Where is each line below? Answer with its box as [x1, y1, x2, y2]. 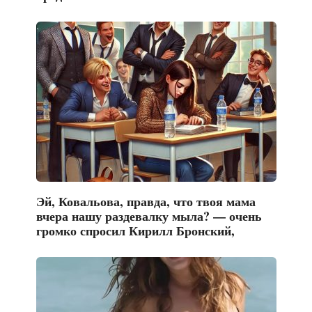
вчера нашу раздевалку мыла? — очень [36, 207, 262, 226]
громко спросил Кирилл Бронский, [36, 221, 235, 240]
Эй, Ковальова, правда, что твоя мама [36, 192, 256, 211]
